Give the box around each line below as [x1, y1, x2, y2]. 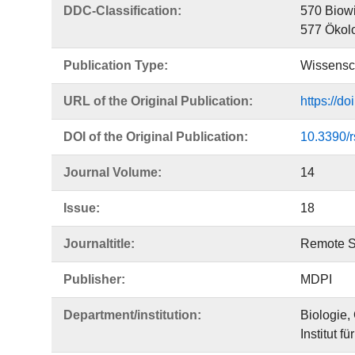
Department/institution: [63, 308, 201, 322]
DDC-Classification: [63, 4, 181, 17]
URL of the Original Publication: [63, 94, 253, 108]
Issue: [63, 201, 100, 215]
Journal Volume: [63, 166, 162, 179]
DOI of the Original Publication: [63, 130, 248, 143]
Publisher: [63, 273, 125, 286]
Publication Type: [63, 59, 168, 72]
